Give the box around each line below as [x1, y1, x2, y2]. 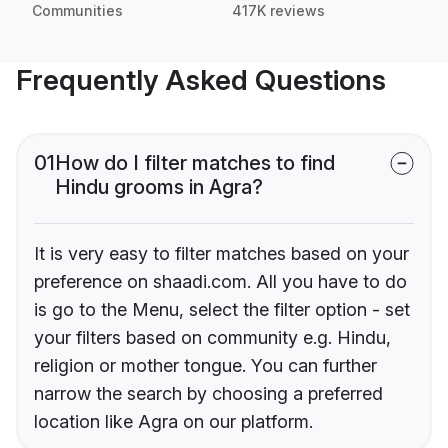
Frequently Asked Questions [16, 63, 386, 98]
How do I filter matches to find [55, 151, 335, 176]
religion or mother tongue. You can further [34, 355, 377, 377]
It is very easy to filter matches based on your [34, 243, 409, 265]
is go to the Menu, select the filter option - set [34, 299, 410, 321]
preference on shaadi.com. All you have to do [34, 271, 407, 293]
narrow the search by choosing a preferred [34, 383, 383, 405]
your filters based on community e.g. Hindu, [34, 327, 391, 349]
